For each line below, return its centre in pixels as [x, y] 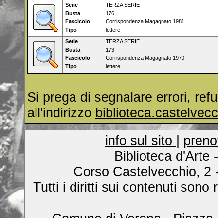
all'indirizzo [61, 113]
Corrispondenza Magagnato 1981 [144, 22]
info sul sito [141, 140]
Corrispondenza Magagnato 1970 [144, 58]
